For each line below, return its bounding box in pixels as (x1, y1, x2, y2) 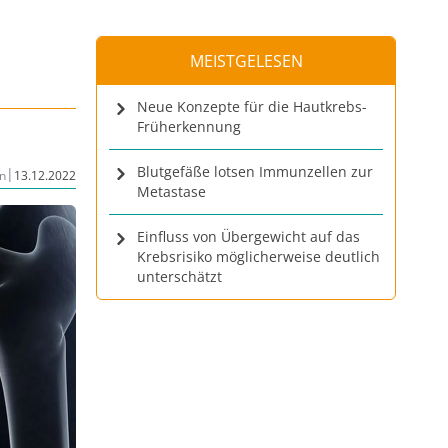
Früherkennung (137, 117, 241, 136)
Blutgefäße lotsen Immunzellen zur (137, 162, 373, 181)
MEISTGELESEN (189, 50, 303, 72)
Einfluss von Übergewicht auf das (137, 227, 360, 246)
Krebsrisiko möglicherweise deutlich (137, 247, 380, 266)
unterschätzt (137, 267, 222, 286)
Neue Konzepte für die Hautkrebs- (137, 97, 367, 116)
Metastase (137, 182, 206, 201)
